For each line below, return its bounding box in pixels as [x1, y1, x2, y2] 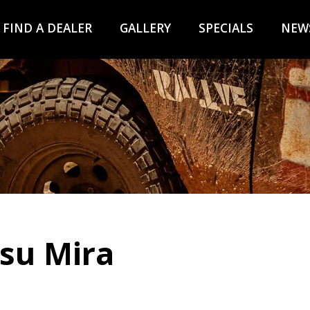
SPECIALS [198, 19, 253, 36]
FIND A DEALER [2, 19, 92, 36]
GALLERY [119, 19, 171, 36]
